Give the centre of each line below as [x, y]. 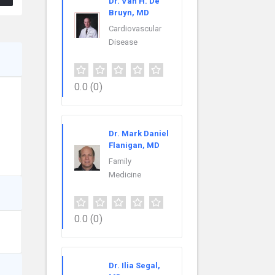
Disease [123, 42]
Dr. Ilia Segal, [134, 266]
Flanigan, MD [134, 145]
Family [120, 161]
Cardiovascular [135, 28]
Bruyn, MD [129, 12]
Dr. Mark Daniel [139, 133]
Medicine [125, 174]
